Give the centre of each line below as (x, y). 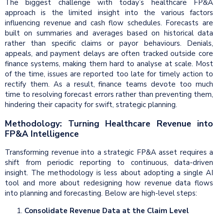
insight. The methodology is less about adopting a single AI (109, 173)
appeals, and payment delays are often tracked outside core (109, 54)
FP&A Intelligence (42, 134)
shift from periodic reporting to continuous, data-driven (109, 163)
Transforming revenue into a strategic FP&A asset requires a (109, 153)
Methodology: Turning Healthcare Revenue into (109, 123)
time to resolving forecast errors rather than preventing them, (109, 95)
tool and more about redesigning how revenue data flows (109, 183)
